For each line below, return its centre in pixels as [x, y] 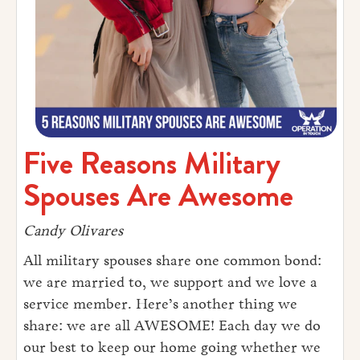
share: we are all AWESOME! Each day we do [172, 326]
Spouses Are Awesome [158, 196]
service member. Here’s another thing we [160, 304]
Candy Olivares [73, 231]
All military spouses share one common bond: [172, 261]
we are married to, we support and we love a [170, 282]
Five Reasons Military [152, 164]
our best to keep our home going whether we [172, 348]
